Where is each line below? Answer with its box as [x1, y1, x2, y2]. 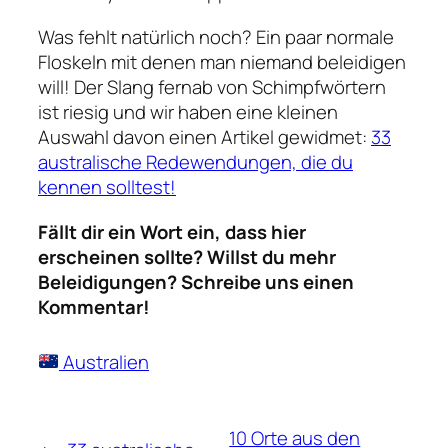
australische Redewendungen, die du [38, 148, 353, 175]
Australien [59, 348, 150, 375]
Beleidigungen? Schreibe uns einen [38, 268, 354, 295]
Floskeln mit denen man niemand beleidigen [38, 48, 406, 75]
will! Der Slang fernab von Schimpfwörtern [38, 73, 386, 100]
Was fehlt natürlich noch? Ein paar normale [38, 23, 394, 50]
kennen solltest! [38, 173, 176, 200]
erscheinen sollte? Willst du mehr [38, 243, 336, 270]
